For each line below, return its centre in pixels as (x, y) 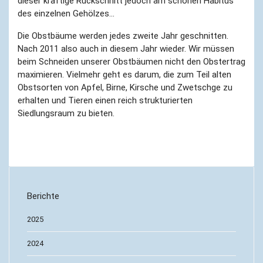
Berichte (43, 196)
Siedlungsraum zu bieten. (66, 113)
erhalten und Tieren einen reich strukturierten (105, 100)
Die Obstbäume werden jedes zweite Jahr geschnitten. (123, 36)
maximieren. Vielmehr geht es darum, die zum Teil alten (124, 74)
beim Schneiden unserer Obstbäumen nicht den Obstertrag (131, 61)
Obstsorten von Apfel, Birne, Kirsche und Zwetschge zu (125, 87)
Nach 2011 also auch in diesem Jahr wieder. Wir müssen (126, 48)
